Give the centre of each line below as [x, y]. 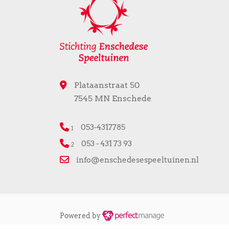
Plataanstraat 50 [107, 85]
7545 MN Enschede [113, 98]
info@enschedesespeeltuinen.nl [138, 160]
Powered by [81, 215]
